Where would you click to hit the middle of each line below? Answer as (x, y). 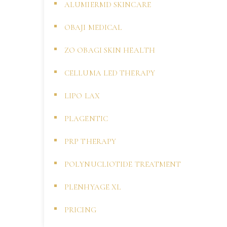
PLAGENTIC (86, 119)
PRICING (80, 210)
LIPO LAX (82, 96)
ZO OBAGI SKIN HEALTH (110, 50)
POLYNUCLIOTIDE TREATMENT (123, 164)
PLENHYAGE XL (93, 187)
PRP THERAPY (90, 141)
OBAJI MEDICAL (93, 27)
